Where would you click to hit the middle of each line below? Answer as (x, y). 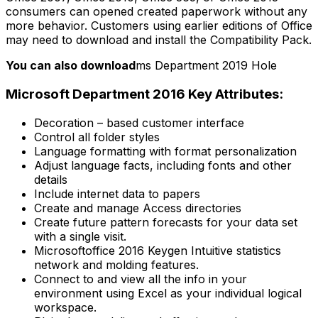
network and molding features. (116, 264)
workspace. (65, 307)
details (51, 179)
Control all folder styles (97, 137)
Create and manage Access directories (138, 208)
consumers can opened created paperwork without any (157, 12)
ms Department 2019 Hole (206, 66)
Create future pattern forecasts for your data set (166, 222)
